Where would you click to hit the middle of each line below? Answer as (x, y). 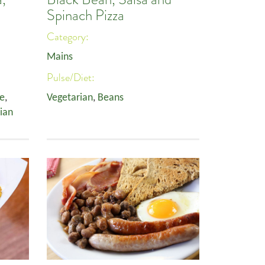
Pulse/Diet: (72, 77)
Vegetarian (70, 98)
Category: (69, 37)
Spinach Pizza (85, 15)
